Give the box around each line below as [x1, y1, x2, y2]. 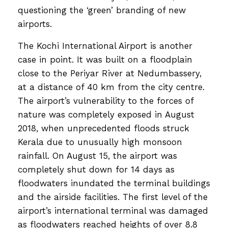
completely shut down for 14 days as [18, 164, 175, 175]
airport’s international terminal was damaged [18, 205, 208, 216]
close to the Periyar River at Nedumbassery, [18, 68, 202, 78]
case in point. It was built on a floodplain [18, 54, 192, 65]
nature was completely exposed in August [18, 109, 194, 120]
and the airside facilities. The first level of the [18, 191, 208, 202]
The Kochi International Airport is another [18, 40, 192, 51]
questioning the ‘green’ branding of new [18, 5, 186, 15]
